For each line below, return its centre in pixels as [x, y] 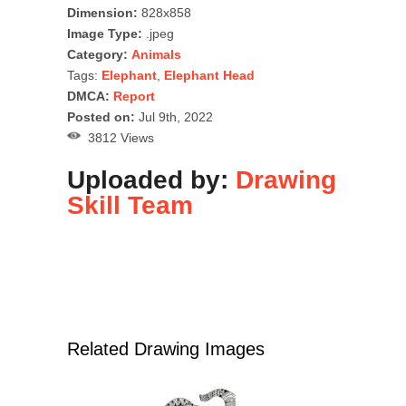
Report [134, 97]
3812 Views [117, 138]
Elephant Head [209, 76]
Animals [156, 55]
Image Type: [105, 34]
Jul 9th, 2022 [174, 117]
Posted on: [101, 117]
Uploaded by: [151, 180]
